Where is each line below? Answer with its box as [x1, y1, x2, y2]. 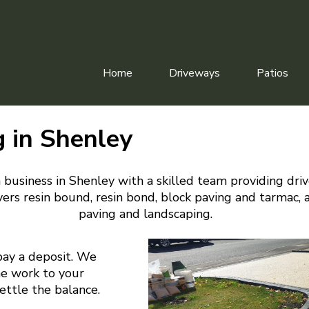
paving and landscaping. [79, 206, 213, 223]
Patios [256, 65, 288, 81]
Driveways [168, 65, 220, 81]
